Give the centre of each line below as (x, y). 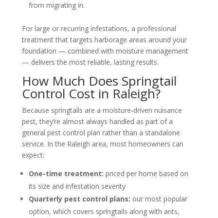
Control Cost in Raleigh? (91, 93)
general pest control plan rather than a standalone (101, 132)
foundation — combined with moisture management (105, 51)
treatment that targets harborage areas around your (104, 39)
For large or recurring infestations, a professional (99, 28)
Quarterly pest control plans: (79, 199)
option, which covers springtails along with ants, (104, 211)
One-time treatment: (66, 173)
